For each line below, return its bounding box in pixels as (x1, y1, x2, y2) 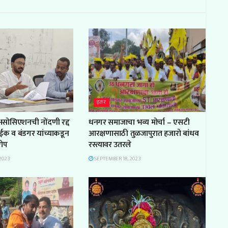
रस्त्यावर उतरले (88, 138, 132, 152)
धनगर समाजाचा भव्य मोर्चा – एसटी (88, 116, 190, 130)
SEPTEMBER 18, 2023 (93, 154, 141, 164)
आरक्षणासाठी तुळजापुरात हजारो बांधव (88, 127, 199, 141)
